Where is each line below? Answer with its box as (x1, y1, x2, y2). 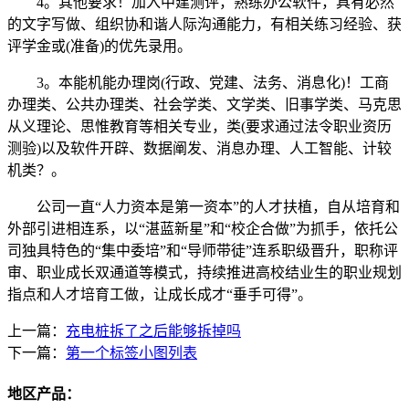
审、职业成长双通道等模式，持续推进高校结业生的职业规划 (7, 264, 402, 280)
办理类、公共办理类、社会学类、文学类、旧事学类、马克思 (7, 96, 402, 112)
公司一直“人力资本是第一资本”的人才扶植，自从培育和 (7, 198, 400, 215)
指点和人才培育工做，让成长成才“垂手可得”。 (7, 286, 312, 302)
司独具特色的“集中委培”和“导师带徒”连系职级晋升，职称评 (7, 242, 398, 258)
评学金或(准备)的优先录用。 (7, 37, 192, 54)
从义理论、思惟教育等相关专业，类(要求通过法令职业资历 (7, 118, 392, 134)
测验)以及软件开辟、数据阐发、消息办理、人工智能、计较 (7, 140, 392, 156)
